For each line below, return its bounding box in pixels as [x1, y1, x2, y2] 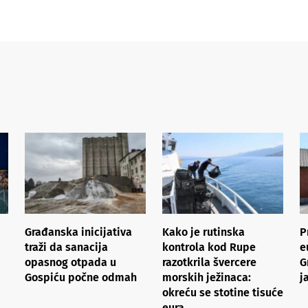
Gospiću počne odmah [25, 270, 137, 284]
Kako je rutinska [162, 225, 245, 239]
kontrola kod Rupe [162, 240, 256, 254]
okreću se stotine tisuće [162, 285, 283, 299]
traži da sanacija [25, 240, 108, 254]
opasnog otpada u [25, 255, 116, 269]
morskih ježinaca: [162, 270, 251, 284]
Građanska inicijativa [25, 225, 132, 239]
